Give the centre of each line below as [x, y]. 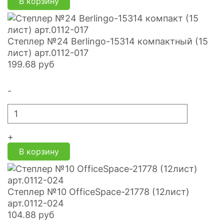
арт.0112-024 [36, 203]
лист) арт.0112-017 [48, 52]
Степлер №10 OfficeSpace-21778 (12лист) [98, 191]
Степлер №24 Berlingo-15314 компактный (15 [108, 41]
